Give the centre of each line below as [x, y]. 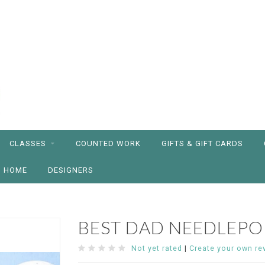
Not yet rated [156, 248]
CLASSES [28, 143]
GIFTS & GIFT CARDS [202, 143]
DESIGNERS [71, 170]
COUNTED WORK [108, 143]
